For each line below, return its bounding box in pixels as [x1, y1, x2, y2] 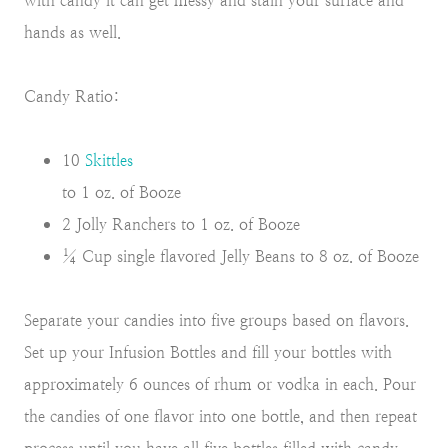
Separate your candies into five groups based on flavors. [24, 310, 409, 330]
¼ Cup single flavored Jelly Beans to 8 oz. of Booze [62, 246, 419, 266]
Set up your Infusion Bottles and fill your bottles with [24, 342, 392, 362]
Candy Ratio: [24, 86, 120, 106]
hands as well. [24, 22, 121, 42]
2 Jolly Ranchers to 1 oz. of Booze [62, 214, 300, 234]
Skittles [85, 150, 133, 170]
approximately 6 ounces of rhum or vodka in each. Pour [24, 374, 416, 394]
